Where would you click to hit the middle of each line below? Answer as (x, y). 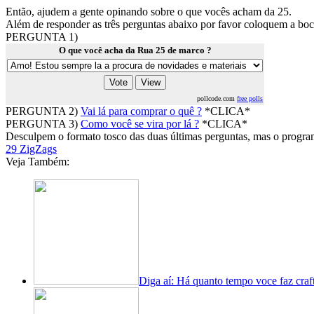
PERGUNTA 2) (43, 111)
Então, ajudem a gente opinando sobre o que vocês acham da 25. (149, 12)
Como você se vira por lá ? (140, 124)
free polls (250, 98)
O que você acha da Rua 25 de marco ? (135, 50)
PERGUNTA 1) (42, 37)
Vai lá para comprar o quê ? (141, 111)
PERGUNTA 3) (43, 124)
